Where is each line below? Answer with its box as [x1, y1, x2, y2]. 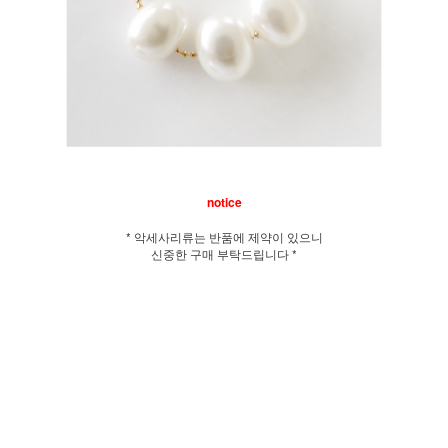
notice [206, 192, 242, 211]
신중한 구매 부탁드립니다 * [151, 244, 297, 262]
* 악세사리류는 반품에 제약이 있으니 [125, 227, 323, 245]
